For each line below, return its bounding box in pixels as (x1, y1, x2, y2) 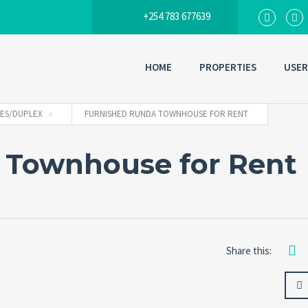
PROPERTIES (199, 60, 256, 74)
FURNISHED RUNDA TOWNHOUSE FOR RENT (85, 108, 248, 120)
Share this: (226, 244, 272, 257)
